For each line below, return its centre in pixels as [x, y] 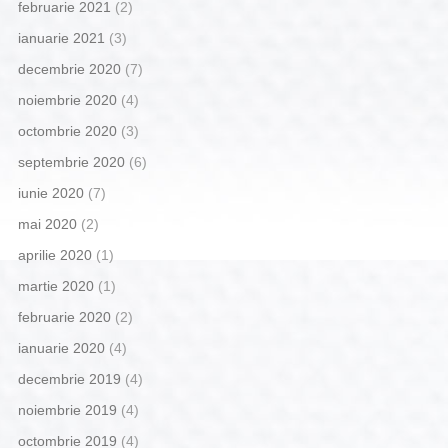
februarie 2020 [64, 317]
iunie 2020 [50, 193]
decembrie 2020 [69, 69]
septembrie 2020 [71, 162]
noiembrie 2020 [67, 100]
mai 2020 [47, 224]
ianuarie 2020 [61, 348]
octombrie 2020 [67, 131]
